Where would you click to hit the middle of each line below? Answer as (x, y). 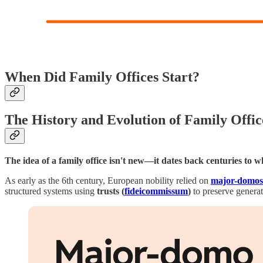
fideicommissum (156, 191)
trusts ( (111, 191)
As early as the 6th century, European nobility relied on (108, 181)
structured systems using (51, 191)
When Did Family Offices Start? (102, 77)
